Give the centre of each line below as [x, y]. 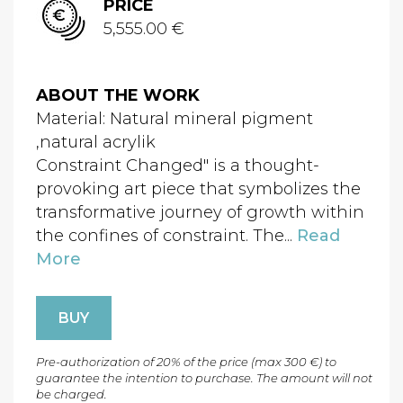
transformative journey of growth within [200, 213]
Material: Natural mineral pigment [175, 119]
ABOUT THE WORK [118, 96]
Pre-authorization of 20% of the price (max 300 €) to [186, 362]
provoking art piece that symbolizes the [198, 189]
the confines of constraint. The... [166, 236]
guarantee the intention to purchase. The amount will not [204, 378]
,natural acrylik [96, 143]
